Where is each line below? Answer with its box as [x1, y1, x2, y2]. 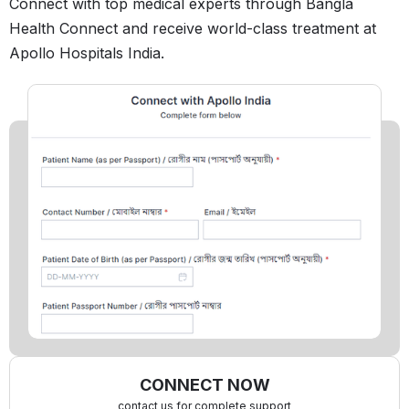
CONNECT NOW [139, 374, 270, 394]
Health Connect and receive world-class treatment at [9, 18, 376, 37]
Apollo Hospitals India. [9, 43, 164, 62]
